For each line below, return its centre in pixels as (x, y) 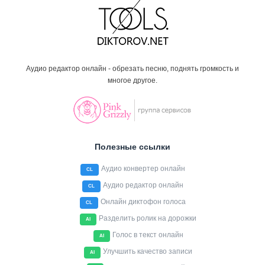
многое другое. (132, 80)
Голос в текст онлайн (148, 235)
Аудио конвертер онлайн (143, 169)
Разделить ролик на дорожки (148, 218)
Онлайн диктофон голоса (143, 202)
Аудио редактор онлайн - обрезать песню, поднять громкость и (132, 69)
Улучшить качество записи (148, 251)
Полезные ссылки (132, 147)
